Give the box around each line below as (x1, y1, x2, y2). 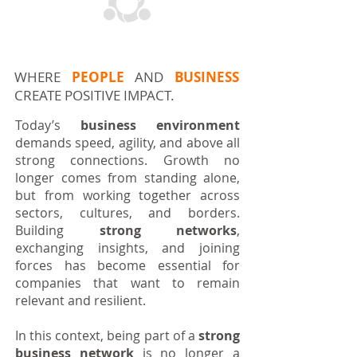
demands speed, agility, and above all (15, 134, 240, 151)
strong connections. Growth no (15, 151, 240, 169)
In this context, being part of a (15, 327, 198, 344)
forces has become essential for (15, 257, 240, 274)
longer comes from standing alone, (15, 169, 240, 186)
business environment (80, 116, 240, 134)
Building (15, 222, 100, 239)
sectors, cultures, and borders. (15, 204, 240, 222)
